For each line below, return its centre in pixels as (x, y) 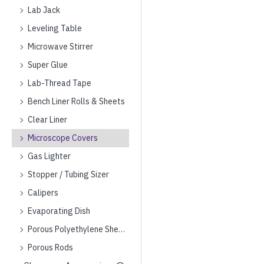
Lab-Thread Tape (60, 83)
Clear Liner (47, 120)
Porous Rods (50, 247)
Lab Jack (44, 10)
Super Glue (48, 65)
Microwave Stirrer (60, 47)
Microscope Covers (63, 138)
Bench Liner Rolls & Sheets (76, 101)
